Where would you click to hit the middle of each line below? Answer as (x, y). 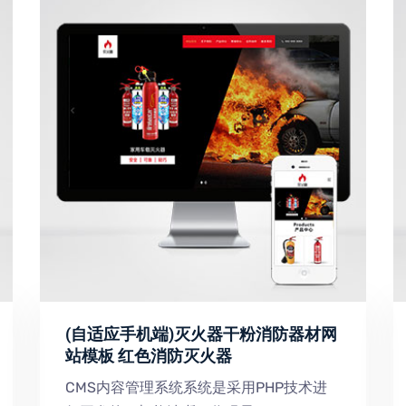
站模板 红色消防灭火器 (149, 357)
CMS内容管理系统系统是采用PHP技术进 (196, 387)
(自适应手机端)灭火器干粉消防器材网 (201, 335)
